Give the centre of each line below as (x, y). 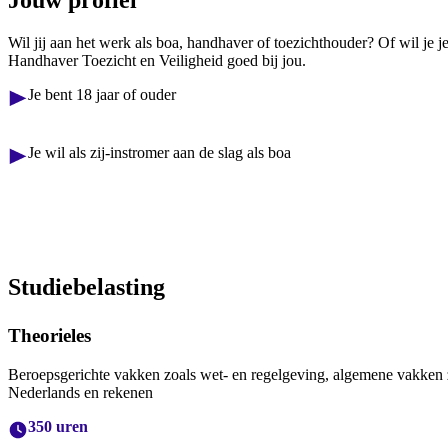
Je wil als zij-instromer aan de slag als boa (159, 152)
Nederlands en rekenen (80, 392)
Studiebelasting (86, 286)
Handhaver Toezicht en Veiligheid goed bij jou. (157, 60)
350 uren (58, 426)
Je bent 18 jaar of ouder (102, 94)
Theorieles (49, 335)
